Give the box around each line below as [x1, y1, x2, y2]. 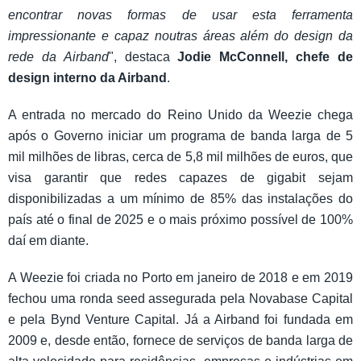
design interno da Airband [8, 70, 167, 85]
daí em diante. [8, 233, 89, 247]
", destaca [108, 49, 178, 64]
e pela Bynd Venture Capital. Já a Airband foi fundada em [8, 312, 353, 326]
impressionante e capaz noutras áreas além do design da [8, 28, 353, 43]
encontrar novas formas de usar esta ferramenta [8, 7, 353, 22]
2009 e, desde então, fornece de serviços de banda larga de [8, 333, 353, 347]
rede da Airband [8, 49, 109, 64]
